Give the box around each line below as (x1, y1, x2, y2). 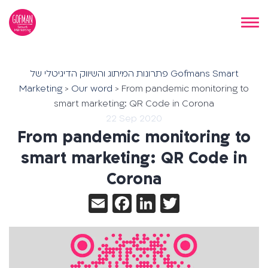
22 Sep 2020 (106, 112, 162, 124)
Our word (71, 82, 112, 95)
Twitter (179, 191, 234, 215)
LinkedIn (156, 191, 222, 215)
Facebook (132, 191, 209, 215)
